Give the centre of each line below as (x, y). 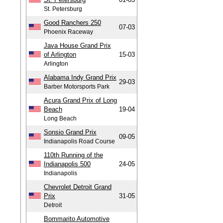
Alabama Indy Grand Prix (80, 77)
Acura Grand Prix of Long (80, 100)
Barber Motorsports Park (76, 87)
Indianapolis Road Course (79, 141)
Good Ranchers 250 (72, 23)
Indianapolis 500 (67, 164)
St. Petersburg (63, 9)
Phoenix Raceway (68, 32)
